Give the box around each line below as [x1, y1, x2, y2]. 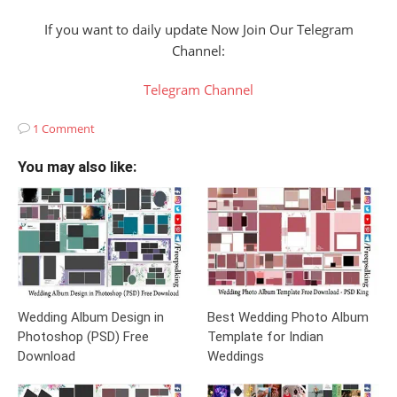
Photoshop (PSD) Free [18, 329, 149, 346]
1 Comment [33, 121, 95, 137]
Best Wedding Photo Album [207, 309, 369, 326]
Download [18, 348, 75, 365]
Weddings [207, 348, 264, 365]
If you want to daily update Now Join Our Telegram [43, 19, 354, 38]
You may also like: [18, 158, 136, 176]
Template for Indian [207, 329, 323, 346]
